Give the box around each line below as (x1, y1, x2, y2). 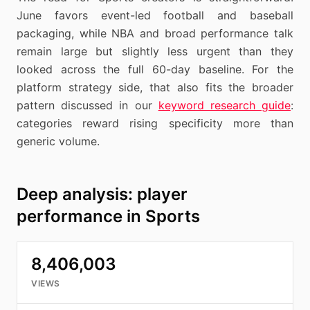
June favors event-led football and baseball (17, 8, 293, 22)
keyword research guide (158, 98, 291, 112)
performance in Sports (17, 206, 200, 226)
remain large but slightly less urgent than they (17, 44, 293, 58)
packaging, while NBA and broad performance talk (17, 26, 293, 40)
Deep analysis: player (17, 184, 188, 204)
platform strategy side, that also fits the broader (17, 80, 293, 94)
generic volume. (17, 134, 100, 148)
